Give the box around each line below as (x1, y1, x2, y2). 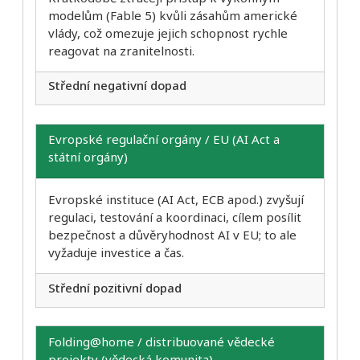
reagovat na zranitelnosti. (48, 42, 194, 59)
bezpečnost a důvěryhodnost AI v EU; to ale (48, 227, 297, 243)
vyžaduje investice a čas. (48, 244, 184, 261)
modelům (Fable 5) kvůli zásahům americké (48, 6, 297, 23)
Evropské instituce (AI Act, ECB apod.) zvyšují (48, 191, 304, 208)
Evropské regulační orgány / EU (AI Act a (48, 131, 280, 148)
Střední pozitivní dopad (48, 279, 182, 296)
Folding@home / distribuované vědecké (48, 333, 275, 350)
